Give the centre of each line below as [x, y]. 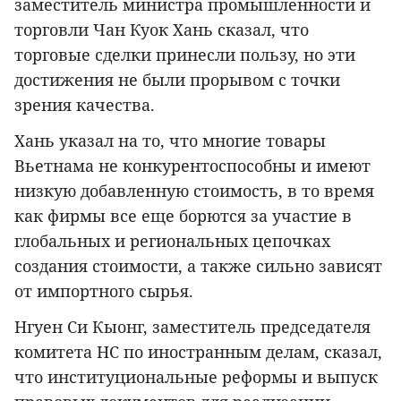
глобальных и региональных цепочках [172, 240]
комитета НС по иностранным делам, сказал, [198, 351]
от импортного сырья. [104, 290]
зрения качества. [85, 104]
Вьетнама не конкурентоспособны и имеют [192, 165]
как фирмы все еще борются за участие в [183, 215]
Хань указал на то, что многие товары [170, 140]
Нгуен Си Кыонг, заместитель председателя [192, 326]
